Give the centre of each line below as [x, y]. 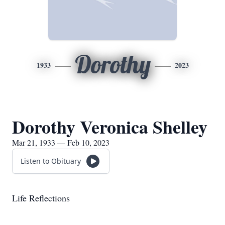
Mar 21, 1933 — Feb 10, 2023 [61, 142]
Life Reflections [41, 198]
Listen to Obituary [51, 161]
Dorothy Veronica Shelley [110, 127]
